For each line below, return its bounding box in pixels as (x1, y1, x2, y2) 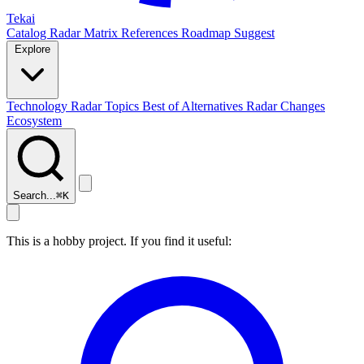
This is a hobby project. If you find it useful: (6, 234, 232, 248)
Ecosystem (6, 114, 62, 128)
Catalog (6, 26, 50, 40)
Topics (105, 99, 142, 113)
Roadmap (181, 26, 234, 40)
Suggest (234, 26, 275, 40)
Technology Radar (6, 99, 105, 113)
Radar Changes (246, 99, 325, 113)
